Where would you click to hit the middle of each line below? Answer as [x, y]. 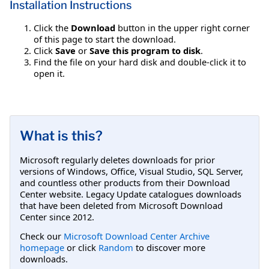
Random [116, 247]
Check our [42, 236]
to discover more [169, 247]
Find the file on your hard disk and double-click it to [140, 62]
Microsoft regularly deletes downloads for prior [117, 159]
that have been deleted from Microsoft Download [121, 205]
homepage [42, 247]
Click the [52, 27]
